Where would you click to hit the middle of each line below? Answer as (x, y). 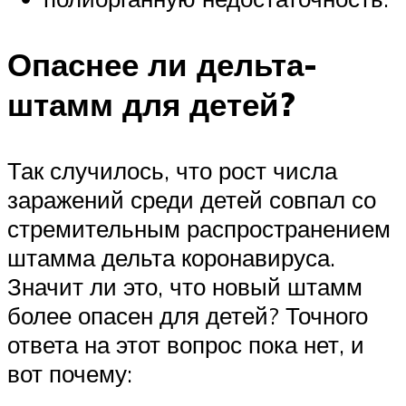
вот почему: (73, 374)
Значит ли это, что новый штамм (185, 287)
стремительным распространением (199, 229)
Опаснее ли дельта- (162, 64)
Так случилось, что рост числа (172, 171)
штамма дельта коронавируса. (171, 258)
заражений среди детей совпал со (192, 200)
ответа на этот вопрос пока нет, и (186, 345)
